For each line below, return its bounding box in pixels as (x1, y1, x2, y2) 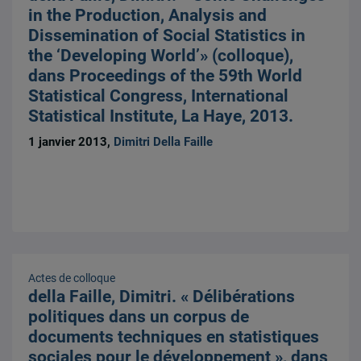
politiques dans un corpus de (28, 306, 250, 326)
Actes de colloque (28, 271, 116, 284)
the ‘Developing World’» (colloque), (28, 46, 294, 66)
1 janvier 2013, (28, 134, 114, 149)
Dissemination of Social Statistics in (28, 26, 306, 46)
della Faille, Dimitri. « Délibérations (28, 286, 296, 306)
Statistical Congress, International (28, 86, 289, 106)
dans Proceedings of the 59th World (28, 66, 303, 86)
